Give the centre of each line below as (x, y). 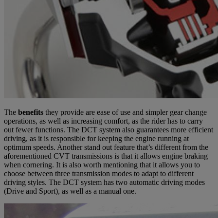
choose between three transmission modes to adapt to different (99, 173)
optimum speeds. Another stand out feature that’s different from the (106, 147)
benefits (31, 112)
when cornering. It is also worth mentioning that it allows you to (102, 164)
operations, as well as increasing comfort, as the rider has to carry (103, 121)
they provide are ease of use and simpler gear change (125, 112)
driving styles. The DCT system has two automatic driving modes (104, 182)
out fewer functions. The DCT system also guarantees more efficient (109, 129)
